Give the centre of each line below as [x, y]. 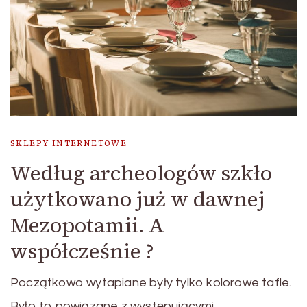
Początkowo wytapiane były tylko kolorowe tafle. [151, 282]
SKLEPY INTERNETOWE [69, 143]
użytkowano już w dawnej [137, 199]
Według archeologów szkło [141, 173]
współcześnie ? [82, 251]
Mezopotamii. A [87, 225]
